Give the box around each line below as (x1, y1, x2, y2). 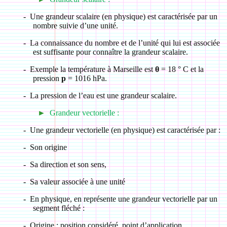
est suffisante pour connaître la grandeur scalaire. (32, 48, 188, 56)
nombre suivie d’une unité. (32, 21, 118, 30)
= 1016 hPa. (65, 74, 107, 83)
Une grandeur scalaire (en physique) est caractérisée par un (29, 12, 217, 21)
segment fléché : (32, 204, 85, 212)
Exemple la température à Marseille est (29, 65, 155, 73)
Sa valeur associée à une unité (29, 177, 125, 186)
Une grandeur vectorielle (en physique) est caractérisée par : (29, 126, 220, 134)
